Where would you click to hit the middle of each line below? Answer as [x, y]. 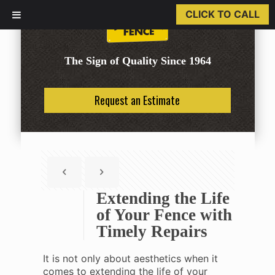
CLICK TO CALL [223, 14]
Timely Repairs [152, 231]
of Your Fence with [164, 215]
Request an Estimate [137, 100]
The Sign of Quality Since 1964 [137, 61]
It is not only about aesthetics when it [130, 258]
